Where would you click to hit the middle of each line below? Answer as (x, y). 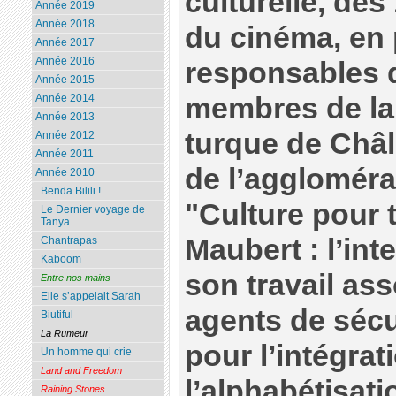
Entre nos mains (75, 278)
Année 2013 (65, 117)
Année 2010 (65, 173)
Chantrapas (69, 241)
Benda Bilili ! (70, 191)
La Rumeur (64, 334)
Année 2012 (65, 136)
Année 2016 (65, 61)
